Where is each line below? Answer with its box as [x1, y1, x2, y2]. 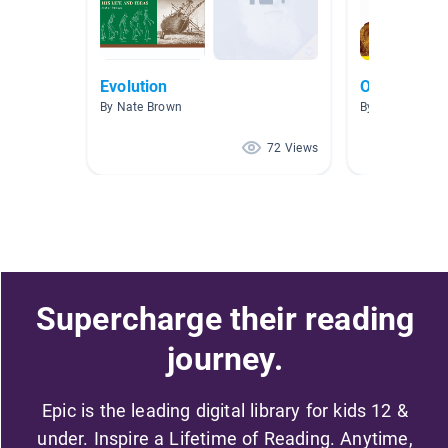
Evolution [100, 77, 168, 97]
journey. [167, 339, 283, 378]
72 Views [267, 141, 318, 156]
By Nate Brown [100, 100, 183, 115]
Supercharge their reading [35, 299, 415, 338]
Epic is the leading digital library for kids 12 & [42, 399, 408, 421]
